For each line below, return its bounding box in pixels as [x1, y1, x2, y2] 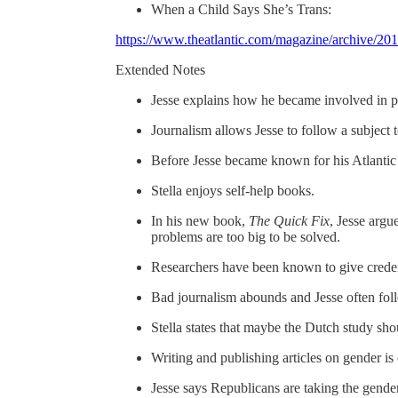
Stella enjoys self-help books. [151, 182, 314, 198]
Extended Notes [115, 61, 205, 77]
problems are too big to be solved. [151, 228, 340, 244]
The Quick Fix [249, 212, 330, 228]
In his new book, [151, 212, 249, 228]
